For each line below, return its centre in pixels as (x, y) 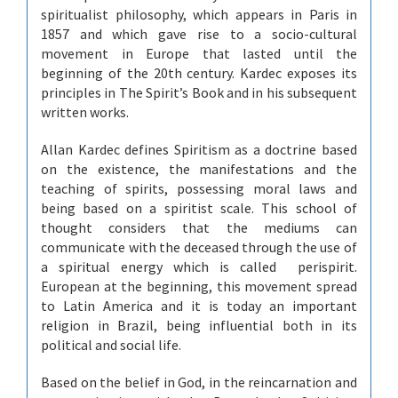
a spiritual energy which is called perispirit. (199, 267)
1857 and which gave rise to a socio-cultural (199, 34)
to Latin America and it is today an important (199, 306)
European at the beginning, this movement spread (199, 287)
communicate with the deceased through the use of (199, 247)
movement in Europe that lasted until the (199, 54)
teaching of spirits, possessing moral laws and (199, 189)
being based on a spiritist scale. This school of (199, 208)
